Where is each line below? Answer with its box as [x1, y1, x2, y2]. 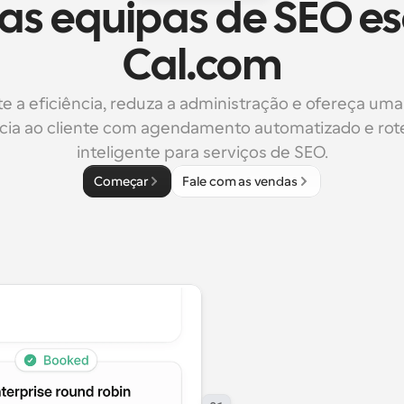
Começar [94, 174, 149, 188]
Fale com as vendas [182, 174, 298, 188]
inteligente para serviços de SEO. [76, 143, 328, 161]
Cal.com [122, 48, 282, 88]
